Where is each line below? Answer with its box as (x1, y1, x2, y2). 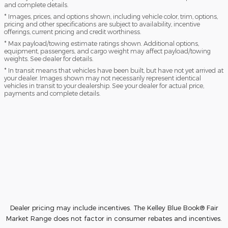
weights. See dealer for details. (4, 55, 93, 63)
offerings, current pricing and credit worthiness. (4, 28, 141, 36)
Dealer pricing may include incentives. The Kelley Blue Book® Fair (10, 204, 218, 212)
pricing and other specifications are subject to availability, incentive (4, 20, 200, 28)
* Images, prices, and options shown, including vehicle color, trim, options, (4, 13, 218, 20)
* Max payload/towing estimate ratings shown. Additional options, (4, 40, 199, 47)
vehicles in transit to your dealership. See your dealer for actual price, (4, 82, 204, 90)
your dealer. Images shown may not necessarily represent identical (4, 74, 201, 82)
